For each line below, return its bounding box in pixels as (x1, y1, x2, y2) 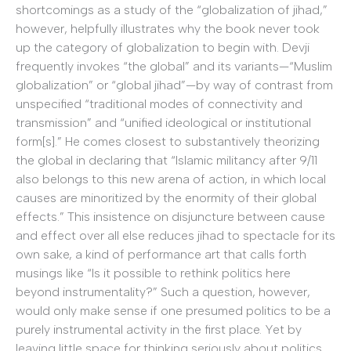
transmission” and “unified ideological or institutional (16, 115, 311, 131)
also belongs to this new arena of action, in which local (16, 172, 326, 187)
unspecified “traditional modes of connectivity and (16, 96, 302, 112)
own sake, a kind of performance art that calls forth (16, 247, 306, 262)
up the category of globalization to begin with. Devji (16, 40, 309, 56)
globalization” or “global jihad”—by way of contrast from (16, 78, 333, 93)
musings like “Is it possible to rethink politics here (16, 266, 291, 281)
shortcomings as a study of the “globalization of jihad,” (16, 2, 327, 18)
